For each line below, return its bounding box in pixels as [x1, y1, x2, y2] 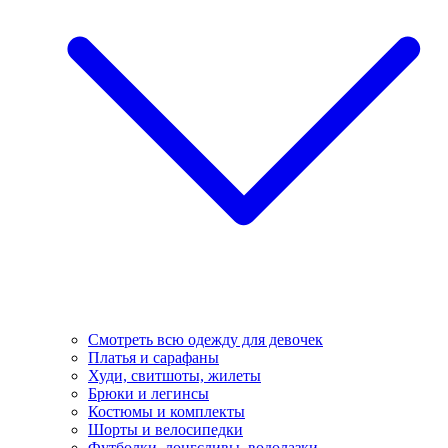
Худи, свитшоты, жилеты [88, 367, 261, 385]
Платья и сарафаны [88, 349, 219, 367]
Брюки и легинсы [88, 385, 209, 403]
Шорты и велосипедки [88, 421, 243, 439]
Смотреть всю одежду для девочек [88, 331, 323, 349]
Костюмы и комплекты [88, 403, 245, 421]
